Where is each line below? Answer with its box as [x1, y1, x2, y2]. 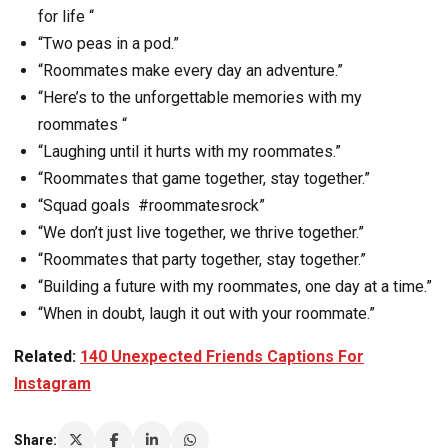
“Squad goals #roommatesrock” [38, 196, 265, 216]
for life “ [38, 7, 94, 27]
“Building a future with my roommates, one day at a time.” [38, 277, 432, 297]
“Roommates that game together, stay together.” [38, 169, 370, 189]
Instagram [14, 374, 91, 394]
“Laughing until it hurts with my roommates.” [38, 142, 341, 162]
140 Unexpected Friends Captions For [80, 347, 364, 367]
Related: [14, 347, 80, 367]
